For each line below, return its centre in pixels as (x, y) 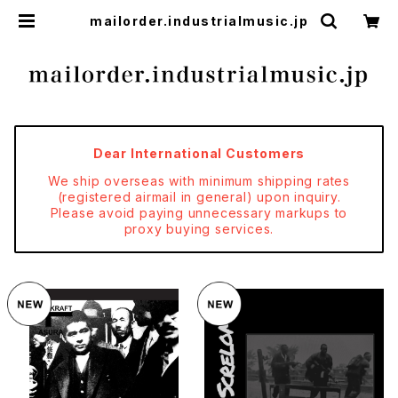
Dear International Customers (199, 153)
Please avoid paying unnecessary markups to (199, 213)
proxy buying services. (199, 229)
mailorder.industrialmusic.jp (199, 21)
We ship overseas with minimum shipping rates (199, 181)
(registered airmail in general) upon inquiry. (199, 197)
